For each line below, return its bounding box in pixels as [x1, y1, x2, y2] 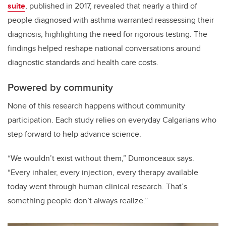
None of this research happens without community [8, 100, 185, 112]
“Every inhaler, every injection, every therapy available [8, 166, 198, 179]
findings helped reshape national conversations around [8, 42, 201, 54]
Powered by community [8, 80, 113, 95]
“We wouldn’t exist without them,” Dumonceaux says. [8, 152, 194, 164]
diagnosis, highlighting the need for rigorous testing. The [8, 28, 207, 40]
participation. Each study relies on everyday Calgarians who [8, 114, 216, 126]
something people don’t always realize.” [8, 195, 148, 207]
